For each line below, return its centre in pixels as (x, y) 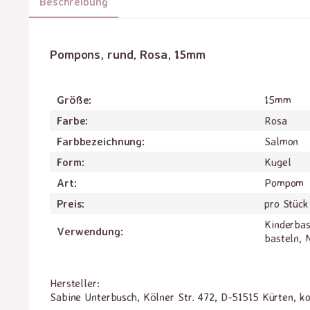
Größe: (74, 100)
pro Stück (286, 203)
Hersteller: (75, 283)
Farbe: (73, 120)
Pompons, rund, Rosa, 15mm (128, 54)
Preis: (71, 203)
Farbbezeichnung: (101, 141)
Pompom (284, 183)
